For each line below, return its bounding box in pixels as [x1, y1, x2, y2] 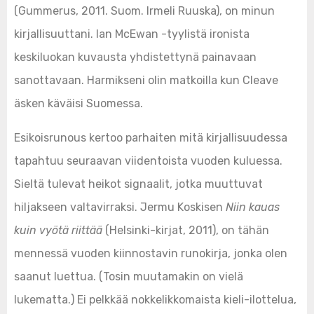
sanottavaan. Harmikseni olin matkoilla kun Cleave [14, 74, 278, 87]
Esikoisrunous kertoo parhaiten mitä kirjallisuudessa [14, 131, 287, 144]
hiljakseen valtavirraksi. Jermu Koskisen [14, 200, 226, 214]
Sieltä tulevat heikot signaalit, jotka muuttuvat [14, 177, 263, 191]
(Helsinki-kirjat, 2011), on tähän [102, 224, 269, 237]
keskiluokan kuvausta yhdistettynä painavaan [14, 50, 257, 64]
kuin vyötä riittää [14, 224, 102, 237]
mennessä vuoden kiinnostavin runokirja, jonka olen [14, 247, 287, 260]
